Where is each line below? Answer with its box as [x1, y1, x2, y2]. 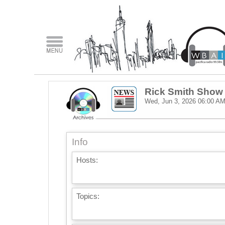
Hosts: [76, 156, 98, 164]
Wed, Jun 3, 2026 [144, 97, 196, 105]
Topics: [76, 192, 99, 200]
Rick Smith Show [144, 86, 223, 97]
